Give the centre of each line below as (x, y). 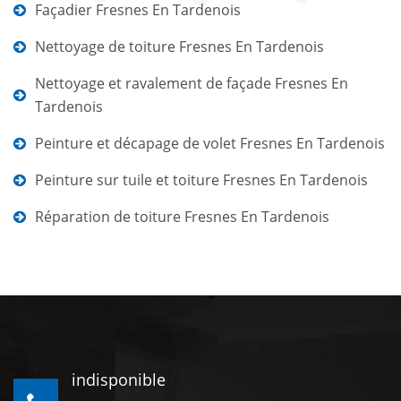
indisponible (119, 380)
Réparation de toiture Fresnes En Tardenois (182, 217)
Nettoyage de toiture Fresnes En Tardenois (179, 47)
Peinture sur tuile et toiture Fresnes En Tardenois (201, 180)
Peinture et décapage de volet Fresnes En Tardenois (210, 143)
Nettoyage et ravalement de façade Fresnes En (192, 83)
